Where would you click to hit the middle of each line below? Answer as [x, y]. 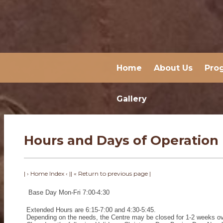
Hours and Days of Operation [121, 140]
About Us [173, 68]
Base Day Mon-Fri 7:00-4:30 [69, 192]
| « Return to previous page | [111, 173]
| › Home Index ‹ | [47, 173]
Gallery [132, 99]
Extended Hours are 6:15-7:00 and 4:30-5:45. [91, 210]
